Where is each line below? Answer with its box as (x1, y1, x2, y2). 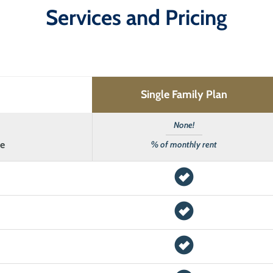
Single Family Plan (140, 88, 227, 102)
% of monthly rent (151, 139, 218, 151)
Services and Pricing (46, 4, 227, 31)
